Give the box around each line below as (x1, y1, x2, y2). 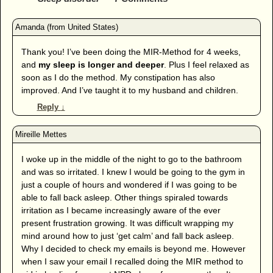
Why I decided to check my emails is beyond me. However (21, 243, 246, 253)
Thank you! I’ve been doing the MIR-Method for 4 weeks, (21, 46, 241, 57)
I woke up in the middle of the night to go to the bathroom (21, 154, 242, 164)
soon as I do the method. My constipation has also (21, 72, 215, 82)
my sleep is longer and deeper (38, 59, 164, 69)
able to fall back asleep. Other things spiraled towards (21, 192, 228, 202)
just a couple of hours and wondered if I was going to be (21, 179, 237, 190)
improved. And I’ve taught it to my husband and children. (21, 85, 238, 95)
